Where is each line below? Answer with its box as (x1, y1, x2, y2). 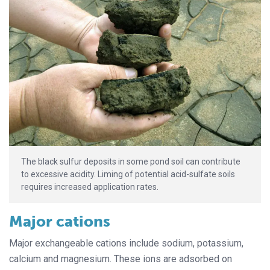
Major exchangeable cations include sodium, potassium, (9, 237, 243, 250)
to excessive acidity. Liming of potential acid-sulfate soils (21, 169, 235, 180)
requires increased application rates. (21, 182, 159, 192)
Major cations (9, 212, 110, 231)
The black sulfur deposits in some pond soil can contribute (21, 157, 240, 167)
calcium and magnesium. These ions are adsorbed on (9, 253, 232, 265)
